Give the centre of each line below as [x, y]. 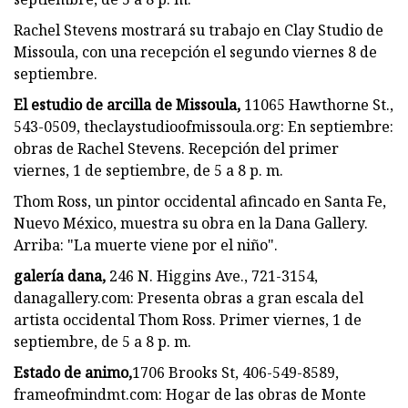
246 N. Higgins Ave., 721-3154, [212, 275]
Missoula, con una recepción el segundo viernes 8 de [195, 51]
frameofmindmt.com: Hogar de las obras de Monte [190, 394]
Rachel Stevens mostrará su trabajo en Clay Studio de [199, 30]
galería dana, [60, 275]
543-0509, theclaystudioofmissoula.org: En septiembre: [204, 126]
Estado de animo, [73, 372]
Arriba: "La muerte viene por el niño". [146, 245]
